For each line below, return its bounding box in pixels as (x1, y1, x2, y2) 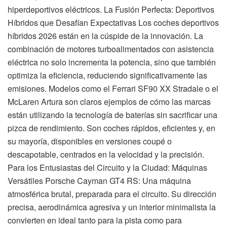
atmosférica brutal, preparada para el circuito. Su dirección (8, 188, 216, 200)
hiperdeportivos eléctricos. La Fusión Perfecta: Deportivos (8, 4, 214, 16)
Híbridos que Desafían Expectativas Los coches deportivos (8, 17, 219, 29)
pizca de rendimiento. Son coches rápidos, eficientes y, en (8, 122, 215, 134)
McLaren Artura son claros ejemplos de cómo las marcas (8, 96, 211, 108)
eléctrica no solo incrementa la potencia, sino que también (8, 56, 216, 68)
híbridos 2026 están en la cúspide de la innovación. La (8, 30, 203, 42)
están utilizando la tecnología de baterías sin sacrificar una (8, 109, 217, 121)
